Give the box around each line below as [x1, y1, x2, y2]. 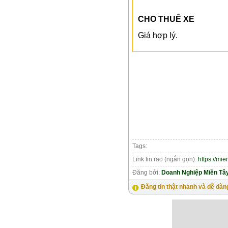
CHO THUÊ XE [138, 14, 194, 23]
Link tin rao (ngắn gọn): [132, 155, 198, 163]
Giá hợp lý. [138, 31, 178, 40]
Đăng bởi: [132, 168, 161, 176]
